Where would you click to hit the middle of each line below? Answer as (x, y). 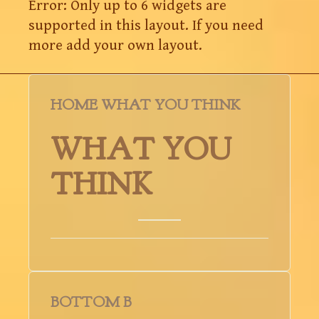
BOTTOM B (91, 302)
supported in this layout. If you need (146, 25)
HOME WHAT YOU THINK (145, 105)
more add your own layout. (115, 45)
